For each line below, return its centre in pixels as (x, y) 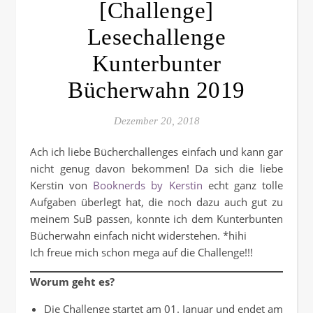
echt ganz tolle (243, 185)
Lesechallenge (156, 37)
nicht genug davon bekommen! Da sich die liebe (156, 169)
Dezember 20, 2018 (156, 121)
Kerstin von (62, 185)
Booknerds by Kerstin (148, 185)
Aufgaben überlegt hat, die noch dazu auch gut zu (156, 202)
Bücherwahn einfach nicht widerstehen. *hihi (138, 236)
